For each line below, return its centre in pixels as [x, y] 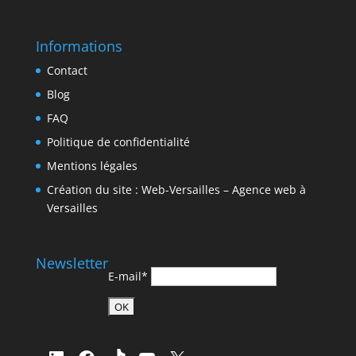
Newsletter [72, 263]
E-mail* [129, 276]
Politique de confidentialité [118, 142]
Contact [67, 71]
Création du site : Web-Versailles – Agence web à [176, 190]
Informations [79, 46]
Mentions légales [92, 166]
